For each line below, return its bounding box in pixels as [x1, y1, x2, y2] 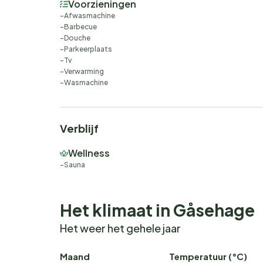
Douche [64, 33, 90, 42]
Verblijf [60, 122, 99, 135]
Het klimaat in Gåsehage [60, 200, 255, 220]
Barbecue [64, 22, 97, 31]
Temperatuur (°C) [169, 251, 247, 262]
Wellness [68, 147, 110, 159]
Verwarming [64, 67, 104, 76]
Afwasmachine [64, 11, 115, 20]
